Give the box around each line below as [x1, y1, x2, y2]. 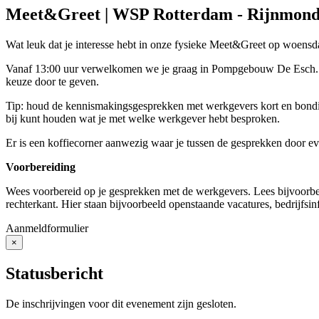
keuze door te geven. [6, 75, 102, 88]
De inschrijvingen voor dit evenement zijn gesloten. [6, 297, 236, 310]
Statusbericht [6, 263, 103, 283]
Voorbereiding [6, 160, 75, 173]
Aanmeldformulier [6, 221, 88, 234]
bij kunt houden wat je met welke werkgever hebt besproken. [6, 112, 280, 125]
